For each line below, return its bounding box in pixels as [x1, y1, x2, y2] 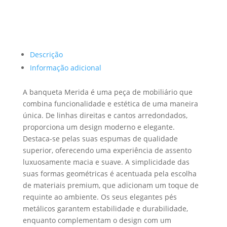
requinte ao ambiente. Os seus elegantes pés [22, 192, 177, 202]
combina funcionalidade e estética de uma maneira [22, 99, 198, 108]
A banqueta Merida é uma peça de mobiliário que [22, 87, 193, 97]
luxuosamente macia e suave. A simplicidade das [22, 157, 190, 167]
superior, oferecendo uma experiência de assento [22, 145, 192, 155]
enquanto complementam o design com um [22, 215, 171, 225]
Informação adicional [29, 63, 101, 72]
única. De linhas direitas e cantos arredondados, [22, 110, 187, 120]
